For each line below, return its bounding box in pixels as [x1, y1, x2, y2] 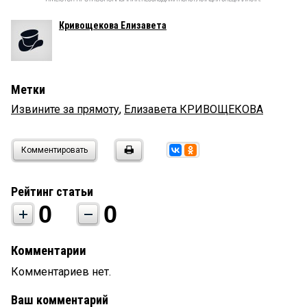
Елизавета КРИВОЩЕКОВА [124, 102, 263, 116]
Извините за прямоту [11, 102, 119, 116]
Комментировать [21, 145, 88, 155]
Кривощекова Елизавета [59, 19, 167, 31]
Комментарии [11, 243, 86, 258]
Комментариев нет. [11, 265, 111, 278]
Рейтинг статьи [11, 184, 93, 199]
